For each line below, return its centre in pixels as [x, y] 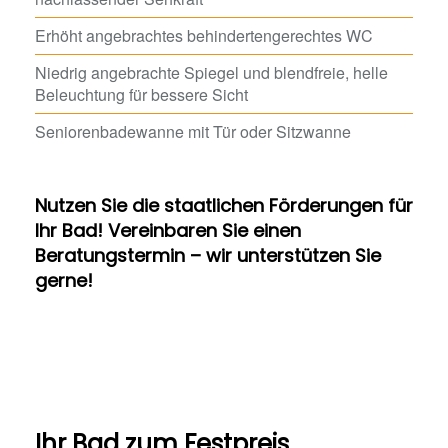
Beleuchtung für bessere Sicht [141, 94]
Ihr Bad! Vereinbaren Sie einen [168, 230]
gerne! [64, 280]
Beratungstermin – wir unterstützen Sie [208, 255]
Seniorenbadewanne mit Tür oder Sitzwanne [193, 131]
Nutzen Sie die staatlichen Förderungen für [224, 205]
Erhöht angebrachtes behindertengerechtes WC [204, 35]
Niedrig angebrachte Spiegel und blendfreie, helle [211, 72]
